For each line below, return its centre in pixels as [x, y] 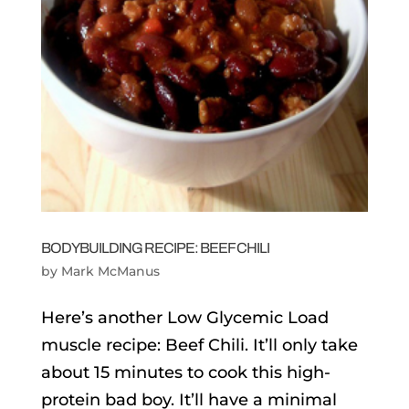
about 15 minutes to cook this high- [185, 372]
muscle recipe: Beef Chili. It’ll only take [199, 345]
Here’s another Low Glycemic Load [184, 317]
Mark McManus [110, 271]
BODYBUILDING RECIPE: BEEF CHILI [155, 247]
